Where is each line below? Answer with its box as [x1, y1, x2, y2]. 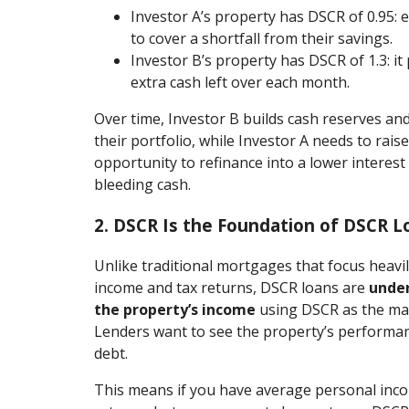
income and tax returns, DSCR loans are [94, 278, 370, 299]
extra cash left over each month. [131, 71, 351, 92]
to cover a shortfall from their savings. [131, 27, 393, 48]
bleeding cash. [94, 173, 192, 194]
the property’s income [94, 299, 257, 320]
